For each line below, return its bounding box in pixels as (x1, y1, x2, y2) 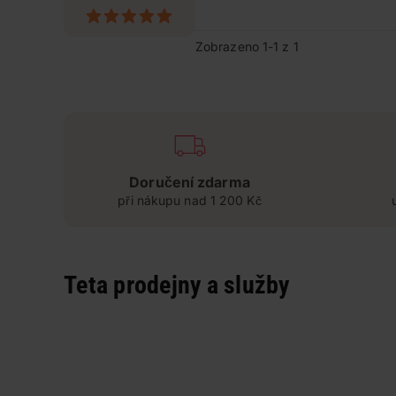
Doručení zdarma (129, 173, 250, 191)
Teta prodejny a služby (64, 270, 290, 300)
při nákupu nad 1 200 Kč (118, 193, 262, 208)
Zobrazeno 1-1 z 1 (194, 39, 299, 54)
